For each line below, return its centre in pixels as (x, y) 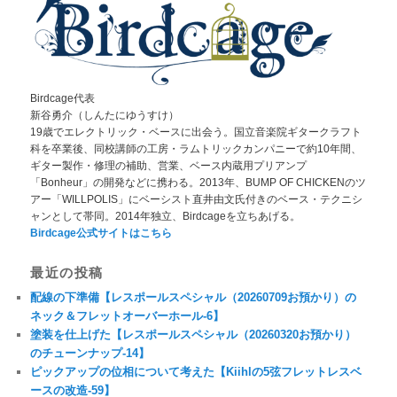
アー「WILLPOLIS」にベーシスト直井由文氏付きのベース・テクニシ (197, 199)
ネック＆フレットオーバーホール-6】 (128, 315)
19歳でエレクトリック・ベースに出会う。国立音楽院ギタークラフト (196, 132)
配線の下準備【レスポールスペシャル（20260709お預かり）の (194, 297)
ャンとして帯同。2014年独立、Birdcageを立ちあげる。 (166, 216)
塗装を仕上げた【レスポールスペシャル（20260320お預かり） (194, 334)
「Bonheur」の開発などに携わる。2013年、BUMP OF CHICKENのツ (198, 182)
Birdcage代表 (63, 98)
